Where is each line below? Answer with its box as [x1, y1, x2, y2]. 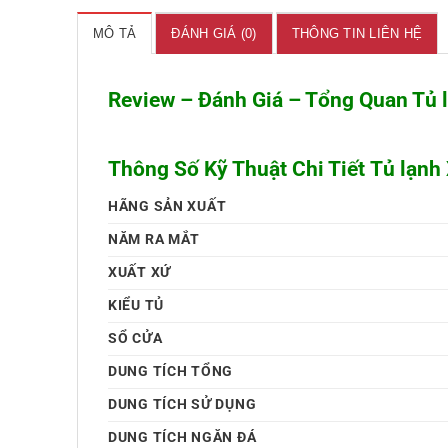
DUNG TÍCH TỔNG [108, 363, 234, 381]
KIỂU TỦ [108, 297, 165, 315]
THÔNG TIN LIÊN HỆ [291, 26, 423, 42]
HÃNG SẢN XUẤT [108, 198, 227, 216]
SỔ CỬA [108, 330, 163, 348]
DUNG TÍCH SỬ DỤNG [108, 396, 257, 414]
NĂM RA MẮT [108, 231, 201, 249]
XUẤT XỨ [108, 264, 172, 282]
